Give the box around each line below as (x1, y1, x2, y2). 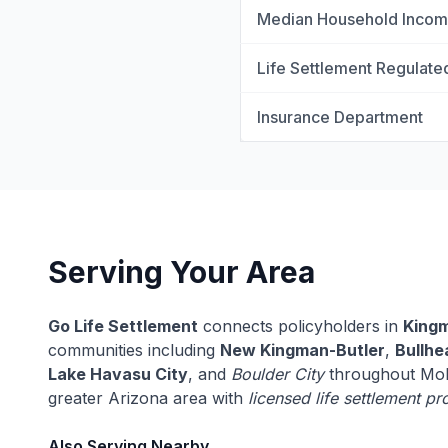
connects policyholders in (198, 316, 403, 336)
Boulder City (231, 364, 324, 384)
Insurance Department (257, 107, 423, 127)
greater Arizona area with (48, 388, 248, 408)
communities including (48, 340, 220, 360)
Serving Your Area (48, 254, 315, 290)
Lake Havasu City (48, 364, 188, 384)
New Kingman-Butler (220, 340, 385, 360)
